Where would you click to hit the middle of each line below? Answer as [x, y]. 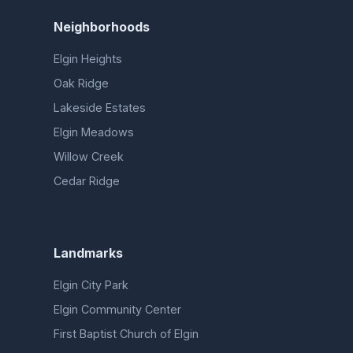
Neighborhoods [102, 26]
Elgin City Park [91, 284]
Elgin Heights [88, 58]
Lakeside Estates [100, 107]
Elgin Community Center [117, 309]
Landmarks [88, 253]
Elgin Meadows [94, 132]
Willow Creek [89, 156]
